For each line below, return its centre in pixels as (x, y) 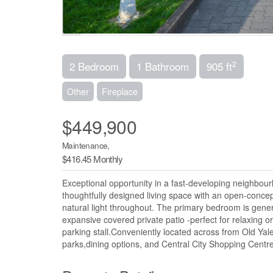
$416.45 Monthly (92, 159)
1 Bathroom (163, 66)
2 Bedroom (94, 66)
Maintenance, (86, 146)
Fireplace (120, 92)
